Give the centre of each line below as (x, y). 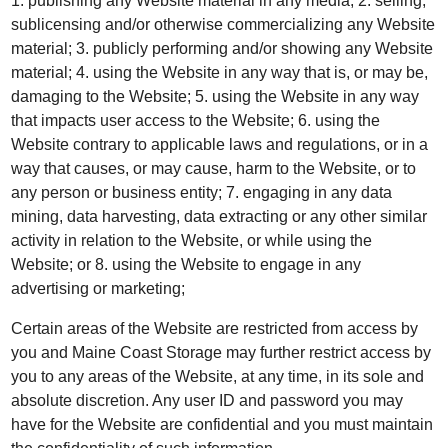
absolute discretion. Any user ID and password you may (207, 400)
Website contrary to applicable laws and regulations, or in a (220, 144)
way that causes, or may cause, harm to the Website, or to (214, 168)
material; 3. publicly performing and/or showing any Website (222, 48)
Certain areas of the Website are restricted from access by (215, 328)
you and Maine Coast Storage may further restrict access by (221, 352)
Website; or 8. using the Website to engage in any (186, 264)
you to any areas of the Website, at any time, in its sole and (218, 376)
